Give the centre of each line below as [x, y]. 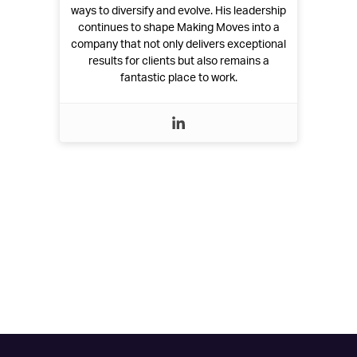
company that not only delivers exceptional [178, 45]
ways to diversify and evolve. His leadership [178, 11]
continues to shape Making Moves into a [178, 28]
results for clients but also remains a [178, 61]
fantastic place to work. [178, 78]
